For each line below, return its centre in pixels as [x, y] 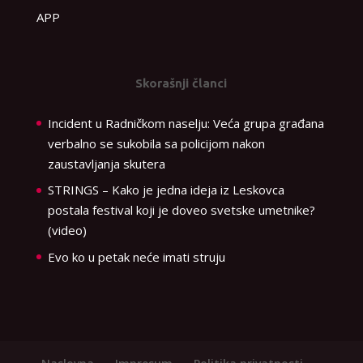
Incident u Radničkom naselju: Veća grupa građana [186, 123]
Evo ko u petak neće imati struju [136, 256]
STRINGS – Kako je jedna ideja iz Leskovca [166, 190]
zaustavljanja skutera [106, 163]
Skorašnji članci [181, 83]
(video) [67, 231]
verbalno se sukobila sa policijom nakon [156, 143]
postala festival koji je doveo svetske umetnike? [181, 210]
